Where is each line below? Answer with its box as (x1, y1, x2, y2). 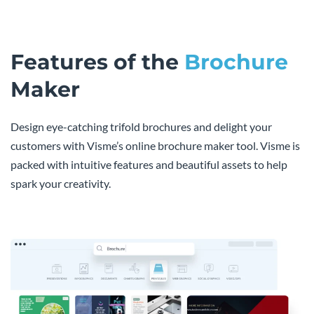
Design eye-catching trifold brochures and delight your (11, 119, 272, 133)
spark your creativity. (11, 176, 111, 190)
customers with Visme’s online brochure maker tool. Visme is (11, 138, 300, 152)
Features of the (11, 48, 184, 75)
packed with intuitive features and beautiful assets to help (11, 157, 287, 171)
